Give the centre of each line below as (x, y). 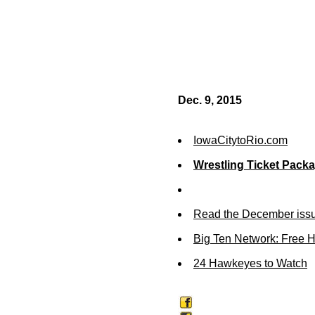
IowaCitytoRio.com (240, 140)
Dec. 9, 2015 (210, 100)
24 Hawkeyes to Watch (250, 263)
